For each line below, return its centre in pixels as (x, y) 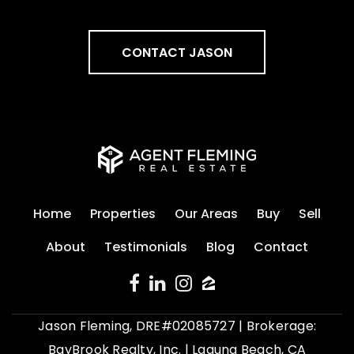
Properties (123, 214)
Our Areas (206, 214)
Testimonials (146, 247)
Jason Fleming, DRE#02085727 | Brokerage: (177, 326)
